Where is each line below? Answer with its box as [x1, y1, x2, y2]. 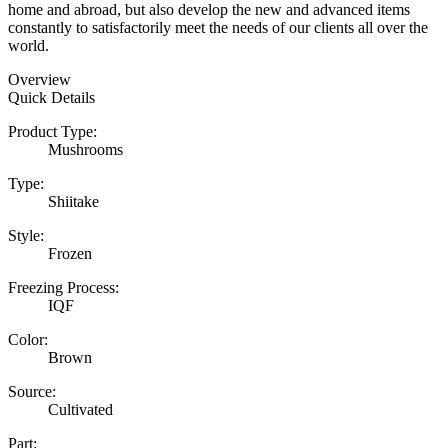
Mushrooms [48, 140, 123, 158]
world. [8, 36, 49, 54]
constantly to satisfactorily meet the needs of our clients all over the [8, 18, 428, 36]
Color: [8, 330, 48, 348]
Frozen [48, 244, 92, 262]
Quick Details [8, 88, 95, 106]
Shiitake [48, 192, 99, 210]
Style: [8, 226, 44, 244]
